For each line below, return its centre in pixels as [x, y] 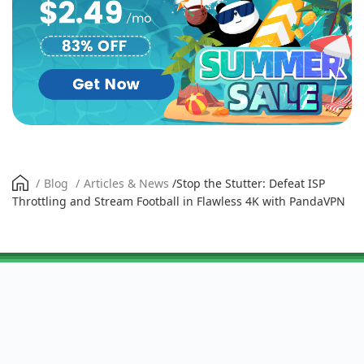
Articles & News [126, 183]
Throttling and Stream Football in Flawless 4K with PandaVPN [179, 201]
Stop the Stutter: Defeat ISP [251, 183]
